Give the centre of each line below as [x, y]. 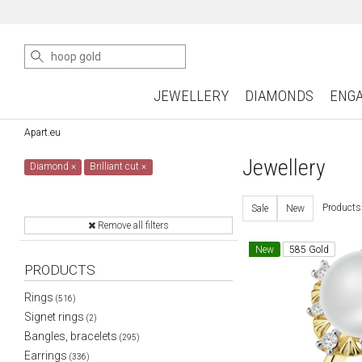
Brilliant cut [116, 166]
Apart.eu [42, 133]
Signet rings [54, 317]
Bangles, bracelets [71, 336]
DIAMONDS [279, 96]
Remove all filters [132, 226]
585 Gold [309, 250]
